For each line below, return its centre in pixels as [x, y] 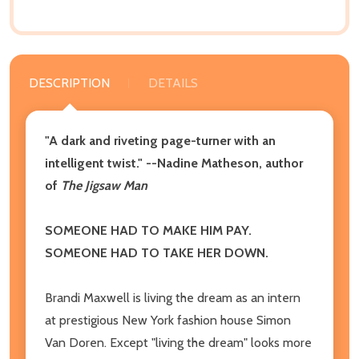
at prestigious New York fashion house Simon [168, 320]
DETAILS [173, 83]
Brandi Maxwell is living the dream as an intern [173, 297]
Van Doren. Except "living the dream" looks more [178, 342]
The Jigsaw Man [104, 185]
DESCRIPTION [69, 83]
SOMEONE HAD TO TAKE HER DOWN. [157, 252]
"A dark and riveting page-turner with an [160, 140]
